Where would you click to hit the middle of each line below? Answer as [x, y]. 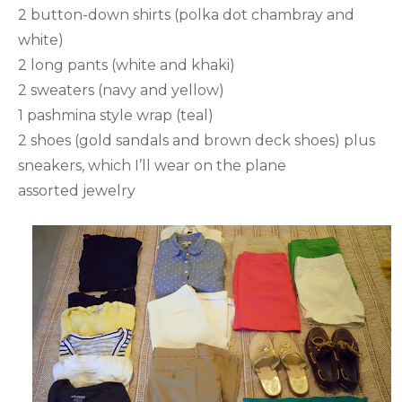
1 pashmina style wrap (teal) [116, 115]
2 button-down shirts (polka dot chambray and [186, 14]
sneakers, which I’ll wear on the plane [152, 165]
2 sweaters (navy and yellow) [121, 90]
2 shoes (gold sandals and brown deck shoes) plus [197, 140]
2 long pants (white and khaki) [127, 65]
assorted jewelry [77, 190]
